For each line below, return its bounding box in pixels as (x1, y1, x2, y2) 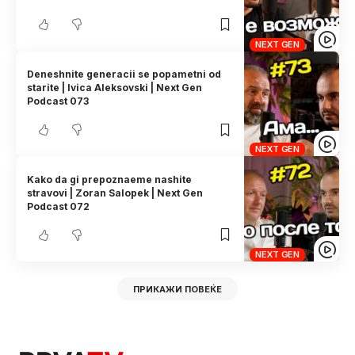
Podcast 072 (27, 200, 90, 212)
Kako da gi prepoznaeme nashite (27, 173, 193, 185)
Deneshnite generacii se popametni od (27, 68, 222, 81)
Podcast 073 (27, 95, 90, 108)
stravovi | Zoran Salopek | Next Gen (27, 186, 204, 199)
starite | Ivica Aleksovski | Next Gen (27, 82, 203, 94)
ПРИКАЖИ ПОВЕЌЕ (133, 283, 222, 295)
